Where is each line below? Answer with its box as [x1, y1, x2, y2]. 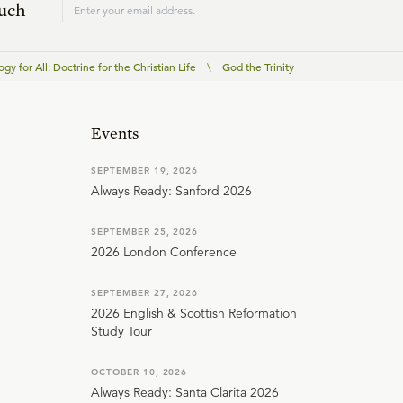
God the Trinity [222, 59, 294, 75]
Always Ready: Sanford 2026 [91, 183, 252, 200]
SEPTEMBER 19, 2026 [91, 165, 199, 177]
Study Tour [91, 323, 152, 340]
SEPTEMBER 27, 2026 [91, 287, 199, 300]
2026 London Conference [91, 244, 237, 261]
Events [91, 123, 139, 143]
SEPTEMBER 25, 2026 [91, 226, 199, 238]
